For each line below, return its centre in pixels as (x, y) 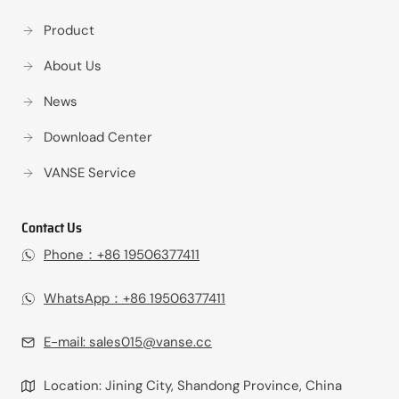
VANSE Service (90, 173)
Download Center (98, 137)
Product (69, 30)
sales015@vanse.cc (151, 342)
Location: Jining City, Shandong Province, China (193, 386)
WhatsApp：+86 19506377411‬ (134, 298)
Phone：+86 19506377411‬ (122, 255)
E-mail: (66, 342)
